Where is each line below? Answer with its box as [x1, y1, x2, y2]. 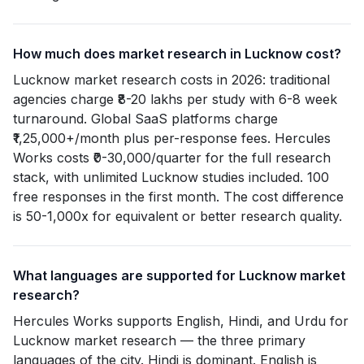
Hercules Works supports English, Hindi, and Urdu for [13, 313, 349, 329]
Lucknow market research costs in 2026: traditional [13, 71, 330, 88]
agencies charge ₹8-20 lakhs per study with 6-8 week [13, 91, 337, 107]
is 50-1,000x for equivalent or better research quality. [13, 208, 342, 224]
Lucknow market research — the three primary [13, 332, 305, 349]
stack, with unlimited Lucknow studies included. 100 [13, 169, 329, 185]
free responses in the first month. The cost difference [13, 188, 344, 205]
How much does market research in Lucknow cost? [13, 45, 341, 62]
